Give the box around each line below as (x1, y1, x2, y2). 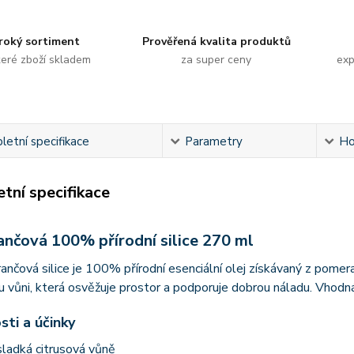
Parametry (185, 134, 243, 149)
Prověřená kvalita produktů (141, 34, 291, 49)
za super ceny (181, 52, 252, 67)
